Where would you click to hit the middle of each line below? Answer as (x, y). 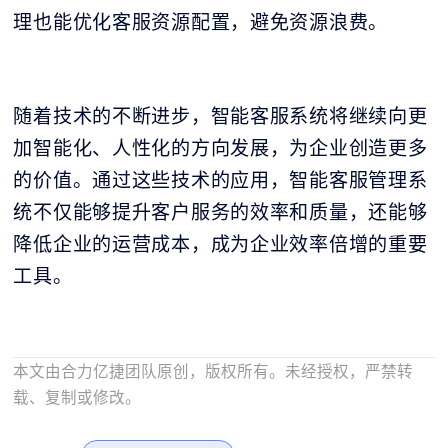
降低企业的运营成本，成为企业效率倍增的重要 (220, 243)
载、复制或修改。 (77, 396)
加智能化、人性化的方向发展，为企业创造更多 (220, 147)
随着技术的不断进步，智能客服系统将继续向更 (220, 115)
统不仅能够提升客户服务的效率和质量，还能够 (220, 211)
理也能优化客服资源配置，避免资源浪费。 (201, 21)
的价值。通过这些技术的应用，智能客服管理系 (220, 179)
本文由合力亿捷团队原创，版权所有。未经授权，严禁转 (213, 370)
